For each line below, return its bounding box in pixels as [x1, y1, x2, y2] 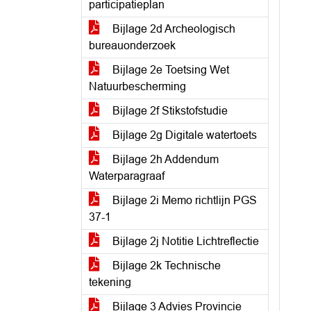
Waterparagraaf [89, 170, 165, 182]
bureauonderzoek [89, 40, 176, 51]
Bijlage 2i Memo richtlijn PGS [110, 194, 257, 206]
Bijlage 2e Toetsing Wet [110, 64, 229, 76]
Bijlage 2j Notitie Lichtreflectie [110, 235, 259, 247]
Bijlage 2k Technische [110, 260, 221, 271]
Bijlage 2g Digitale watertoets [110, 129, 257, 141]
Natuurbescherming [89, 81, 186, 92]
